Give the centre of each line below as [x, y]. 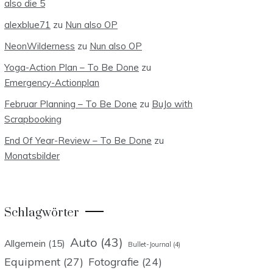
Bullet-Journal [150, 244]
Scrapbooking [33, 119]
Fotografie [114, 261]
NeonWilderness [40, 46]
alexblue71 [27, 25]
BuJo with [172, 104]
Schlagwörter [42, 213]
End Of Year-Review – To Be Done [78, 140]
